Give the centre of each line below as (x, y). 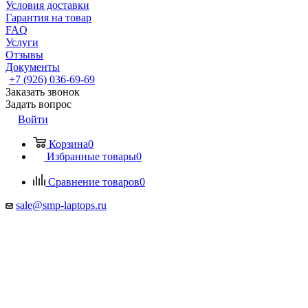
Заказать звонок (43, 92)
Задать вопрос (38, 104)
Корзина (68, 144)
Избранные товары (91, 156)
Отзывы (24, 55)
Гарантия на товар (48, 18)
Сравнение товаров (94, 182)
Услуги (22, 42)
